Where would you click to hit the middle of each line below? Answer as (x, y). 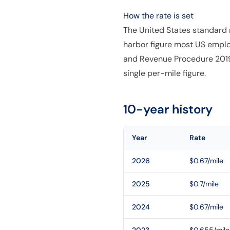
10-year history (168, 109)
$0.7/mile (204, 184)
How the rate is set (158, 16)
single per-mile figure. (165, 73)
